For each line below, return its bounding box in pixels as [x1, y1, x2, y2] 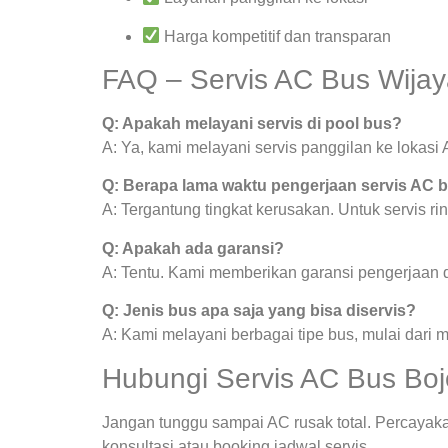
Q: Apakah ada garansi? [102, 239, 284, 257]
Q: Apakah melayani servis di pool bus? [102, 114, 402, 132]
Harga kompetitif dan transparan [160, 27, 392, 45]
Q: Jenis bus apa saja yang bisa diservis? [102, 302, 416, 320]
